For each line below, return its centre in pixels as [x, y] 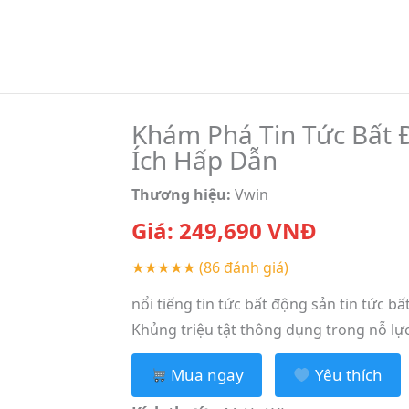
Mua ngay [206, 375]
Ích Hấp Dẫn [204, 160]
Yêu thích [346, 375]
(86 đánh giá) [243, 267]
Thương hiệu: [181, 194]
